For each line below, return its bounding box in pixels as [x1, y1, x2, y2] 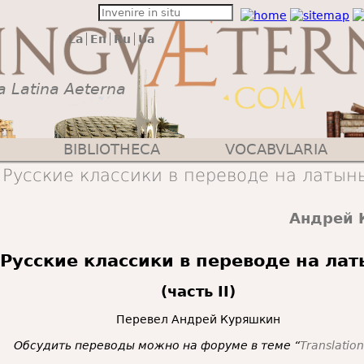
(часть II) [161, 283, 236, 301]
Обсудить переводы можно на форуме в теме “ [14, 339, 300, 353]
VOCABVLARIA [225, 141, 327, 158]
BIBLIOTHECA [63, 141, 160, 158]
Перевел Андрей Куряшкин [116, 313, 280, 327]
